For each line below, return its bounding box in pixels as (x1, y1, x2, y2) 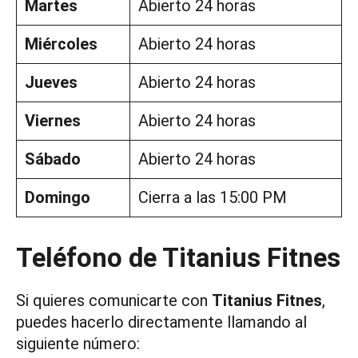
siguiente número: (16, 333, 140, 353)
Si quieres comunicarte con (16, 290, 212, 310)
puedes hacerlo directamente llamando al (16, 312, 307, 332)
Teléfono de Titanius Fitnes (16, 241, 340, 273)
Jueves (25, 72, 78, 92)
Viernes (25, 110, 81, 130)
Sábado (25, 149, 81, 169)
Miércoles (25, 34, 97, 54)
